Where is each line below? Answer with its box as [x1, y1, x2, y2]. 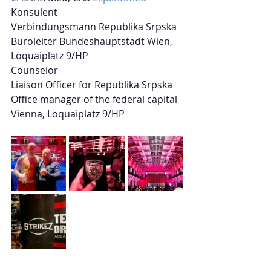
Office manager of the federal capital [11, 93, 180, 106]
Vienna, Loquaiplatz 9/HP [11, 107, 125, 120]
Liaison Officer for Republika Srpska [11, 78, 172, 91]
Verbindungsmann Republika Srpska [11, 20, 177, 33]
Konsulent [11, 5, 60, 19]
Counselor [11, 64, 58, 77]
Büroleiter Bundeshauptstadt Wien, [11, 34, 175, 48]
